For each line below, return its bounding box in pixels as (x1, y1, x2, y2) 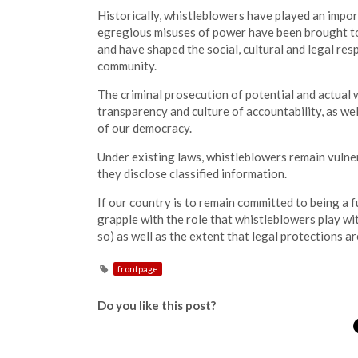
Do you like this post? (97, 298, 216, 312)
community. (97, 58, 157, 73)
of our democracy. (97, 121, 192, 135)
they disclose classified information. (97, 166, 287, 181)
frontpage (117, 264, 158, 274)
